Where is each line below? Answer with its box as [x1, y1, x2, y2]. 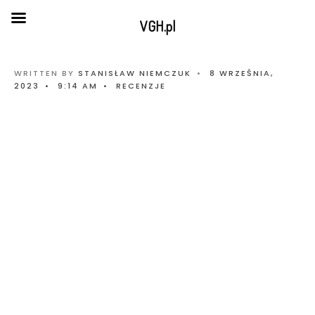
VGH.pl [139, 17, 176, 35]
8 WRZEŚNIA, [210, 67, 274, 79]
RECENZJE [116, 80, 166, 91]
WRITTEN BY [14, 67, 78, 79]
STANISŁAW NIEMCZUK [78, 67, 191, 79]
